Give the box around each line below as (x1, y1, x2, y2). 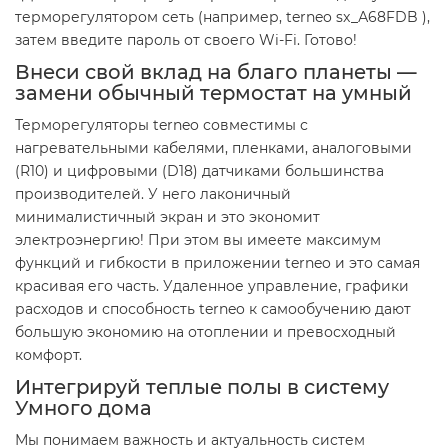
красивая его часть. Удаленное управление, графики (15, 277, 409, 296)
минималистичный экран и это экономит (15, 208, 320, 227)
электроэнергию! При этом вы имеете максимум (15, 231, 381, 250)
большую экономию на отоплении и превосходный (15, 323, 396, 342)
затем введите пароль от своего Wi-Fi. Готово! (15, 31, 361, 50)
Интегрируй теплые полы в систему (15, 375, 389, 400)
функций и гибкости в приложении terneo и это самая (15, 254, 420, 273)
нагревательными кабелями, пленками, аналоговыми (15, 139, 412, 158)
